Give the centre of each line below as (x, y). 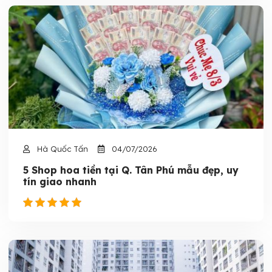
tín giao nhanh (60, 182)
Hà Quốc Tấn (61, 149)
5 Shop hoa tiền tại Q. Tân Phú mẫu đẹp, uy (131, 170)
